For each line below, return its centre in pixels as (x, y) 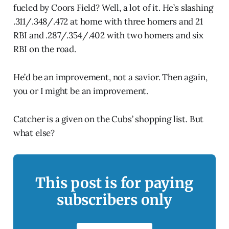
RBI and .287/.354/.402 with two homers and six (108, 36)
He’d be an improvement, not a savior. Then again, (110, 77)
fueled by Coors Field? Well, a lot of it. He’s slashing (113, 8)
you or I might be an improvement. (81, 91)
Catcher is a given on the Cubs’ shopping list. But (108, 119)
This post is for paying (114, 183)
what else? (34, 133)
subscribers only (114, 200)
